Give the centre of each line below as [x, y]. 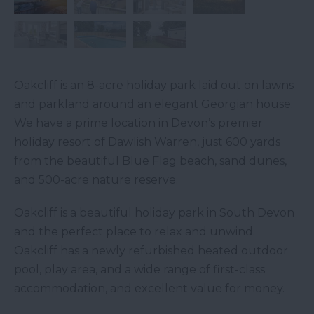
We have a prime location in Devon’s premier [138, 123]
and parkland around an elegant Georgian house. [153, 104]
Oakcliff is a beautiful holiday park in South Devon [154, 213]
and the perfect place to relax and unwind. [135, 232]
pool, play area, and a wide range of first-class [139, 270]
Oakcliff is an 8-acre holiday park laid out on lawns [154, 86]
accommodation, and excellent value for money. [149, 289]
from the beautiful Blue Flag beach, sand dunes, [150, 161]
